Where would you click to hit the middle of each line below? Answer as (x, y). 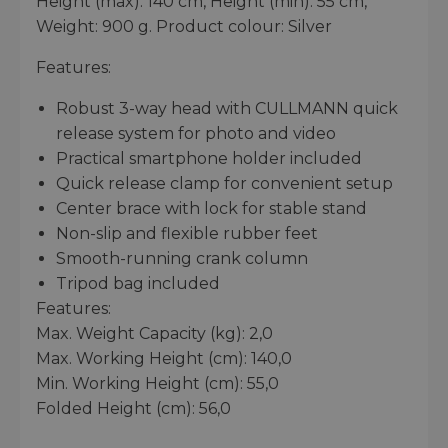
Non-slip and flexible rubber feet (187, 233)
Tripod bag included (138, 283)
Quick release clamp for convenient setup (224, 183)
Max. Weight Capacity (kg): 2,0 (154, 333)
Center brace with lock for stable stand (211, 208)
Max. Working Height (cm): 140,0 (164, 358)
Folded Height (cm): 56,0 (133, 408)
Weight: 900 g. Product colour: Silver (184, 26)
